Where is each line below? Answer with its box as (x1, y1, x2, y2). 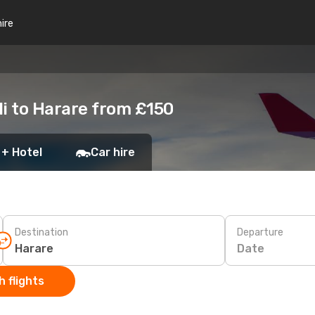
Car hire (91, 146, 135, 159)
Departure (237, 226, 283, 238)
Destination (15, 226, 68, 238)
